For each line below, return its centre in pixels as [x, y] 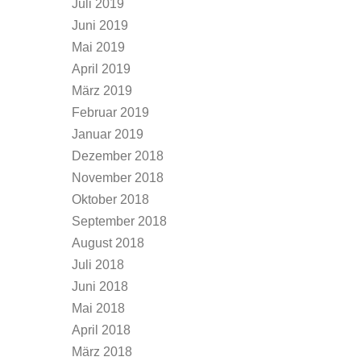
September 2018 [119, 221]
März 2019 [102, 91]
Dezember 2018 [118, 156]
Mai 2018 [98, 308]
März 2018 [102, 352]
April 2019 [101, 69]
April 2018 [101, 330]
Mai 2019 [98, 47]
